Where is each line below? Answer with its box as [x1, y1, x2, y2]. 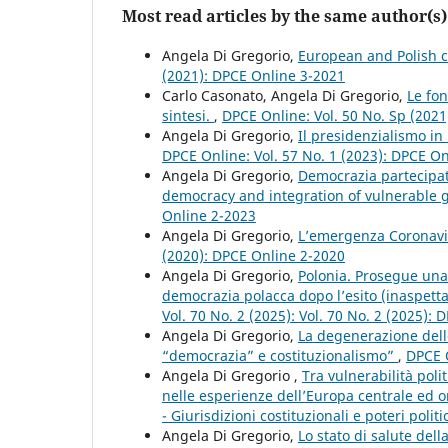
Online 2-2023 [162, 205, 256, 225]
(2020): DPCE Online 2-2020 [162, 245, 345, 265]
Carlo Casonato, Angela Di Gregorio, [162, 85, 407, 105]
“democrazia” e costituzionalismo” [162, 345, 398, 365]
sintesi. [162, 105, 214, 125]
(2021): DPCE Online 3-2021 [162, 65, 345, 85]
